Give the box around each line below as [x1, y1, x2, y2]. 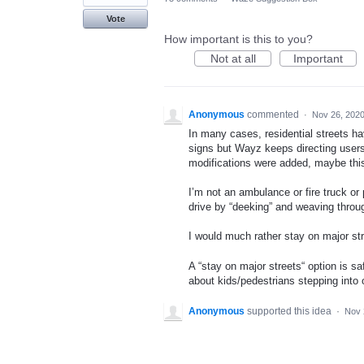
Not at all [210, 52, 256, 65]
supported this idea [247, 305, 334, 317]
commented [247, 109, 301, 120]
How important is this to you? [164, 32, 313, 45]
